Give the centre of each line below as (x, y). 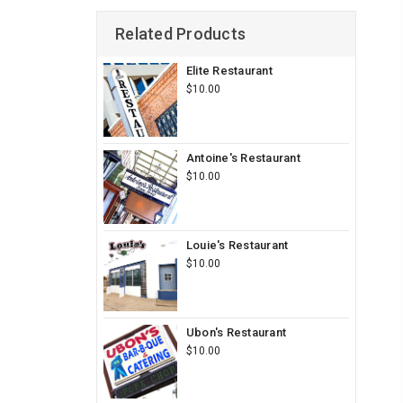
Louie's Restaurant (237, 245)
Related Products (180, 34)
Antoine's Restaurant (243, 157)
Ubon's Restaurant (236, 332)
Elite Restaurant (229, 71)
